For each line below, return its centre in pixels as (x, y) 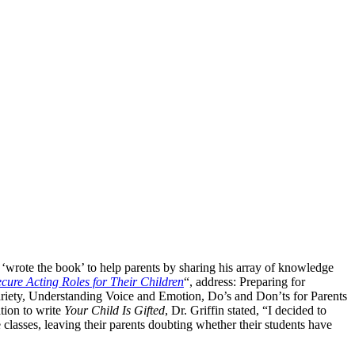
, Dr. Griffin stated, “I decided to (246, 310)
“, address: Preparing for (244, 281)
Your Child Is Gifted (115, 310)
